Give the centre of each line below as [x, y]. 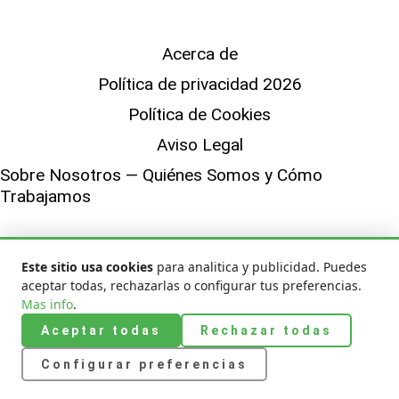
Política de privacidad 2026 [199, 85]
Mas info [47, 304]
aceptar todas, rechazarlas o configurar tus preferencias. [191, 285]
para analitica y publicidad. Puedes [260, 267]
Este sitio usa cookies [87, 267]
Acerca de [199, 54]
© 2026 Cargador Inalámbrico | [98, 245]
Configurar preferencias [144, 364]
